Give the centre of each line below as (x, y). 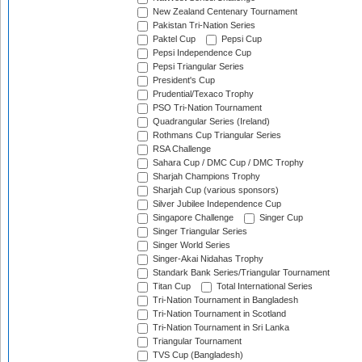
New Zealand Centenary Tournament (224, 12)
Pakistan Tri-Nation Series (203, 25)
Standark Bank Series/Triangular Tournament (240, 273)
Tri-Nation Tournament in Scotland (218, 314)
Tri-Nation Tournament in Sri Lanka (220, 328)
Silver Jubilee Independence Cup (216, 204)
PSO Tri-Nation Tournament (206, 108)
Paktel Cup (173, 39)
